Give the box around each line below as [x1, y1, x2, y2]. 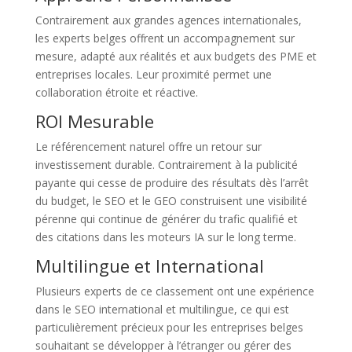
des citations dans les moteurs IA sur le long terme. [35, 229, 296, 244]
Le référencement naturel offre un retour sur [35, 138, 262, 154]
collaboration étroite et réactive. [35, 84, 198, 100]
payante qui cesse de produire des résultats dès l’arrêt [35, 174, 309, 190]
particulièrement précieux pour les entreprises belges [35, 319, 303, 335]
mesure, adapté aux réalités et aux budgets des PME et [35, 48, 317, 64]
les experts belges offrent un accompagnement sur [35, 30, 295, 46]
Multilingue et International [35, 253, 264, 277]
